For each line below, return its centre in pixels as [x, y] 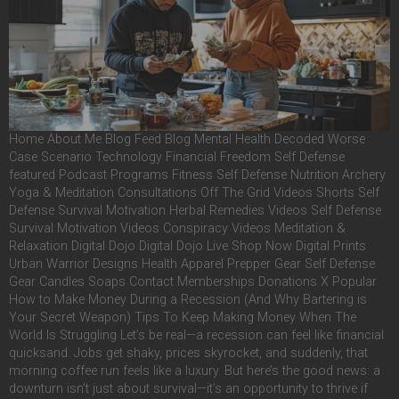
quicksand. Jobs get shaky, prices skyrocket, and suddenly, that [188, 354]
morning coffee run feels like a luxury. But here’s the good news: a [195, 371]
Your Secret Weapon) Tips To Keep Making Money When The [183, 318]
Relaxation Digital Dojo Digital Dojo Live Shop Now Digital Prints [187, 247]
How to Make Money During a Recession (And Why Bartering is [188, 300]
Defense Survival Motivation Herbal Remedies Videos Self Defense [195, 211]
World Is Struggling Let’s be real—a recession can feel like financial [196, 336]
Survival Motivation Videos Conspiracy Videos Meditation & [177, 229]
